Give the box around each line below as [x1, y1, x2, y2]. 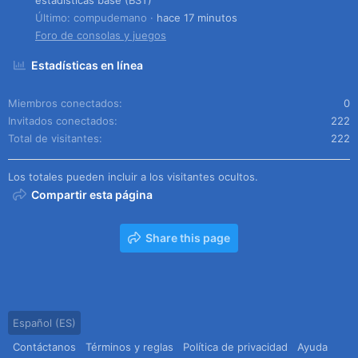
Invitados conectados [8, 113, 114, 127]
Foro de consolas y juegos [35, 28, 166, 42]
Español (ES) [13, 316, 76, 329]
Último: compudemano [35, 10, 147, 24]
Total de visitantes [8, 131, 99, 145]
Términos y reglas [86, 340, 173, 353]
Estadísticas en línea [31, 58, 144, 72]
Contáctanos [13, 340, 76, 353]
